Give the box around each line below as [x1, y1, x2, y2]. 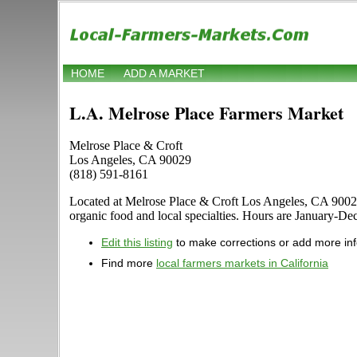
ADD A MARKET [124, 67, 205, 80]
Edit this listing [101, 236, 173, 249]
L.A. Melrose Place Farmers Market [69, 100, 343, 127]
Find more [101, 257, 156, 270]
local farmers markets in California [156, 257, 328, 270]
